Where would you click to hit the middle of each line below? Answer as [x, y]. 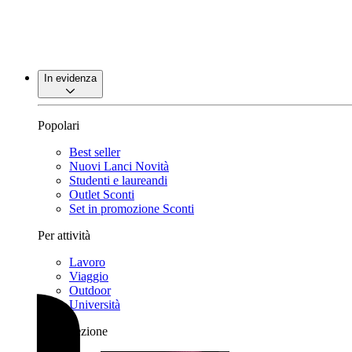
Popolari [59, 125]
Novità [152, 166]
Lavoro [87, 262]
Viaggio [89, 276]
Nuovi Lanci [102, 166]
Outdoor [90, 290]
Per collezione [73, 331]
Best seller [95, 152]
